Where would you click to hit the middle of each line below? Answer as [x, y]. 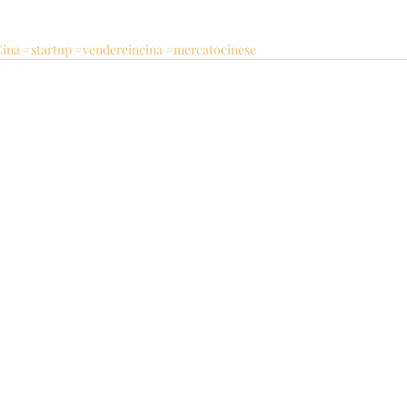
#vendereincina [119, 50]
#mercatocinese [211, 50]
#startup [47, 50]
